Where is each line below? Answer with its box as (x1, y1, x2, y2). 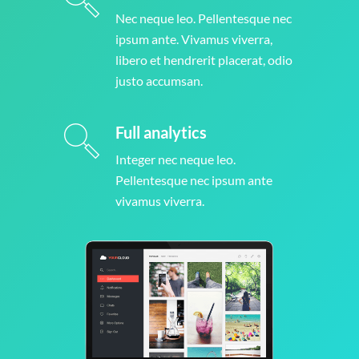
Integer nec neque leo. (115, 151, 236, 167)
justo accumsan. (115, 73, 203, 89)
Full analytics (115, 123, 207, 143)
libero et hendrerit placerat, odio (115, 52, 292, 68)
